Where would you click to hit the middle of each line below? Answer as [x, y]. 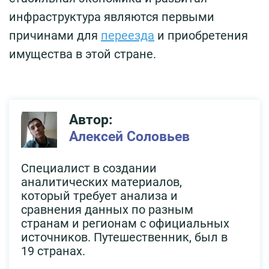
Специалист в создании [89, 168]
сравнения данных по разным [107, 210]
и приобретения [201, 36]
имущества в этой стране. [83, 54]
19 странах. [53, 251]
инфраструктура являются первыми [112, 17]
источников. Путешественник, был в [124, 237]
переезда [128, 36]
